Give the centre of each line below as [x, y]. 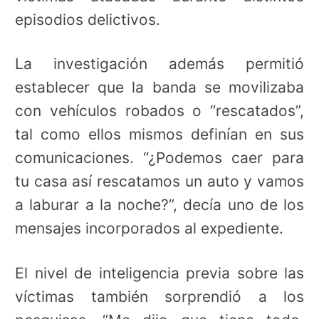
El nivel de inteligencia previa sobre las [159, 273]
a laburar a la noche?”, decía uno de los [159, 205]
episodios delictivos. [88, 19]
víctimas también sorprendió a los [159, 296]
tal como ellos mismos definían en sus [159, 135]
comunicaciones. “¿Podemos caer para [159, 158]
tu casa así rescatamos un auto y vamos [159, 182]
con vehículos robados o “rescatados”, [159, 111]
